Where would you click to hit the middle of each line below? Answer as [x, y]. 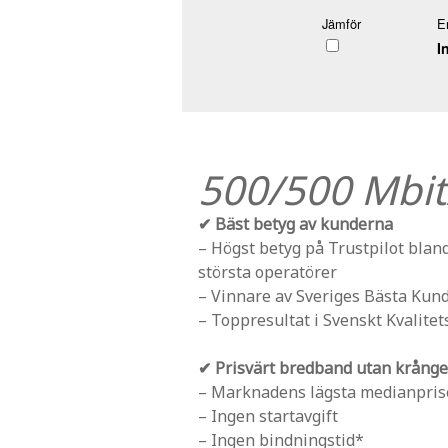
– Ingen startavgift [268, 415]
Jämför [341, 23]
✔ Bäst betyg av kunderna [295, 223]
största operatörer [267, 271]
